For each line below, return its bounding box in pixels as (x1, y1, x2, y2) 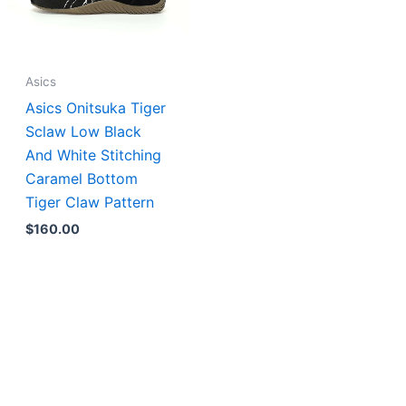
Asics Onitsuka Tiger (25, 98, 167, 117)
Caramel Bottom (25, 169, 139, 188)
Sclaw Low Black (25, 121, 142, 140)
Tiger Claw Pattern (25, 192, 155, 211)
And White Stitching (25, 145, 162, 164)
